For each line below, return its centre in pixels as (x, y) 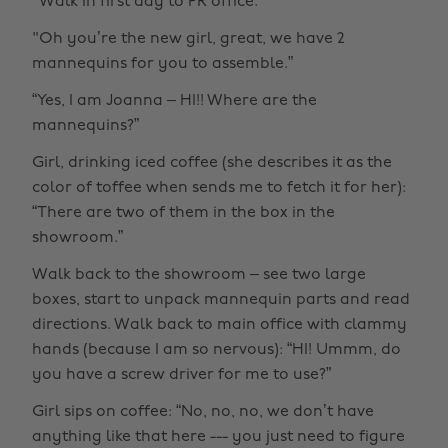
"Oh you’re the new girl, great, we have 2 (188, 38)
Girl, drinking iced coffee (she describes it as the (212, 162)
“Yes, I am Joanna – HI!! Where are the (174, 100)
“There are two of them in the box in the (183, 212)
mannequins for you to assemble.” (162, 63)
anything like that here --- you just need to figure (218, 436)
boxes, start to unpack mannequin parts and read (221, 299)
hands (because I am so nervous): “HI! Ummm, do (216, 349)
